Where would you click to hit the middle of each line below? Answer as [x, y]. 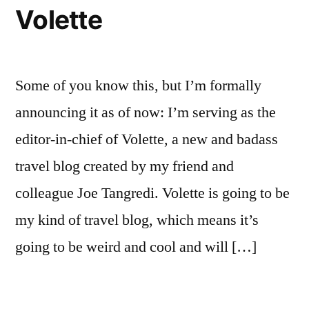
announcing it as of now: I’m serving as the [146, 112]
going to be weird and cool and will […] [136, 247]
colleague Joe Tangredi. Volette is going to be [152, 193]
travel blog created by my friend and [124, 166]
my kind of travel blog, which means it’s [137, 220]
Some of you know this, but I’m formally [138, 85]
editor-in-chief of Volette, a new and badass [147, 139]
